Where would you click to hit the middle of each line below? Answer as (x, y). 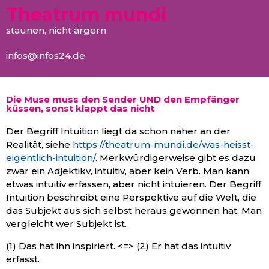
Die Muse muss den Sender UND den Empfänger (123, 100)
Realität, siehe (39, 145)
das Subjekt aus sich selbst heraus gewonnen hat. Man (134, 211)
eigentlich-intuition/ (51, 158)
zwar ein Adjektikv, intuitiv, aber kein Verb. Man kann (128, 171)
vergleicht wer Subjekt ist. (66, 224)
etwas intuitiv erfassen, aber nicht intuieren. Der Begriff (134, 184)
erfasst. (23, 259)
